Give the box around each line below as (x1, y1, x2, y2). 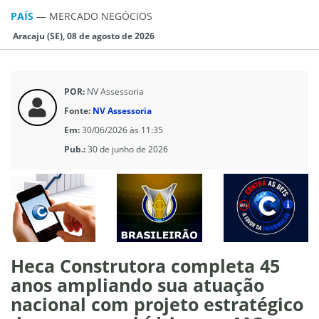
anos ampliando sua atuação (11, 272, 264, 297)
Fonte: (64, 104, 90, 117)
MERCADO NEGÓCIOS (49, 9, 152, 23)
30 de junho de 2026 (88, 142, 168, 155)
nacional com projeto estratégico (11, 291, 303, 316)
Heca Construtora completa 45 (11, 253, 280, 278)
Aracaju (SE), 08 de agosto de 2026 (11, 29, 155, 42)
